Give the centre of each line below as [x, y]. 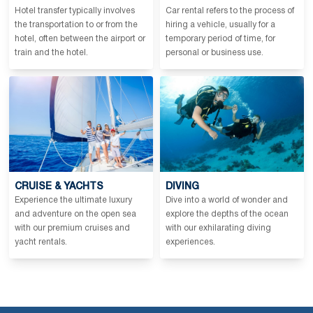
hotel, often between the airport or [80, 39]
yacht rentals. [41, 242]
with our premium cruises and [72, 228]
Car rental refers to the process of [230, 11]
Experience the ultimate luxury [73, 200]
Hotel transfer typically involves [75, 11]
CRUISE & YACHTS [59, 187]
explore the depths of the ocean [227, 214]
